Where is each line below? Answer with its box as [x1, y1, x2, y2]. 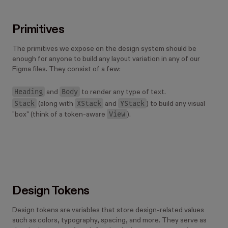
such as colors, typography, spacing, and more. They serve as [12, 216, 207, 224]
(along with [37, 100, 75, 107]
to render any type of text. [80, 88, 166, 96]
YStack [120, 98, 145, 108]
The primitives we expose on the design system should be [12, 45, 196, 52]
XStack [77, 98, 101, 108]
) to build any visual [147, 100, 205, 107]
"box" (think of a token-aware [12, 110, 107, 118]
